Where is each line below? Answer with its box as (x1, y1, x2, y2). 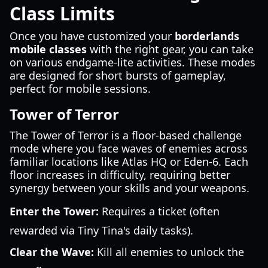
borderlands (175, 29, 239, 43)
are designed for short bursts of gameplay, (10, 68, 226, 83)
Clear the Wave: (10, 245, 94, 259)
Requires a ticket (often (99, 204, 220, 218)
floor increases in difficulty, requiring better (10, 167, 230, 182)
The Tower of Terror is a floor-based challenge (10, 128, 242, 142)
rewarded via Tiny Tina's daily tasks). (10, 223, 193, 237)
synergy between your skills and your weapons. (10, 181, 249, 195)
